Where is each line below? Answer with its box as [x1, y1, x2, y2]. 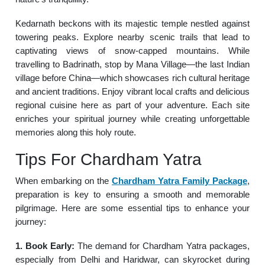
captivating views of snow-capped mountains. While [15, 46, 250, 56]
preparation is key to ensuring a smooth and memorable [15, 189, 250, 199]
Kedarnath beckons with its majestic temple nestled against [15, 18, 250, 28]
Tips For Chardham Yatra [15, 150, 202, 169]
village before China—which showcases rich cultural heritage [15, 73, 250, 83]
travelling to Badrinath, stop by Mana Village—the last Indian [15, 59, 250, 69]
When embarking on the [15, 176, 112, 186]
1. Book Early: [15, 241, 75, 251]
